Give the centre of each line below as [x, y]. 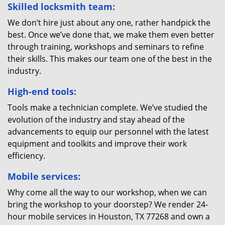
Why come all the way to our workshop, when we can [107, 192]
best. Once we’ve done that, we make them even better [111, 35]
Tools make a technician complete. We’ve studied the [107, 107]
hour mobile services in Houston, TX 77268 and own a [109, 216]
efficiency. [26, 156]
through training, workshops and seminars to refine [106, 47]
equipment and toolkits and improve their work [97, 144]
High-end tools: [42, 91]
